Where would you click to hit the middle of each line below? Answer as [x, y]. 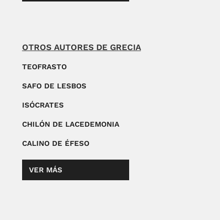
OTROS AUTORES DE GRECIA [81, 47]
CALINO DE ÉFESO [55, 143]
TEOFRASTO [44, 67]
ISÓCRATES [43, 105]
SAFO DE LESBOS [54, 86]
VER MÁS [45, 170]
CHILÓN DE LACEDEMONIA [70, 124]
